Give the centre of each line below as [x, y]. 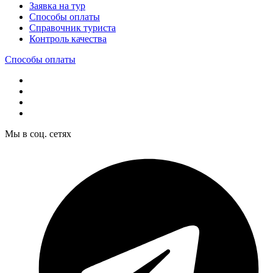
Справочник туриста [73, 28]
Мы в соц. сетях [38, 134]
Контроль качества [68, 39]
